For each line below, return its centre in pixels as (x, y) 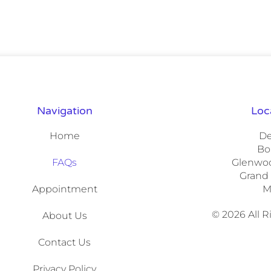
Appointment (64, 189)
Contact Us (65, 242)
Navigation (64, 110)
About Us (64, 215)
